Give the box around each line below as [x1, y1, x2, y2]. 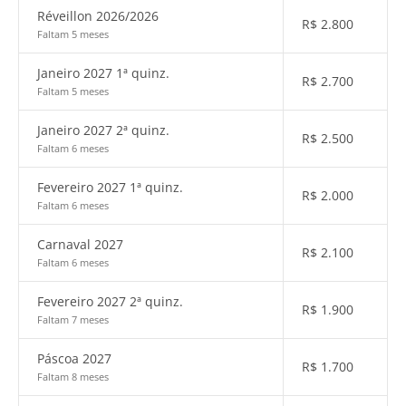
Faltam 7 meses [37, 313, 109, 326]
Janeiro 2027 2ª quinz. [37, 121, 169, 139]
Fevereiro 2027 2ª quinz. [37, 293, 183, 310]
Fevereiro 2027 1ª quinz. [37, 179, 183, 196]
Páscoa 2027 [37, 350, 111, 367]
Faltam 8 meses [37, 370, 109, 383]
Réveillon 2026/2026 [37, 7, 159, 24]
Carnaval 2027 [37, 236, 123, 253]
